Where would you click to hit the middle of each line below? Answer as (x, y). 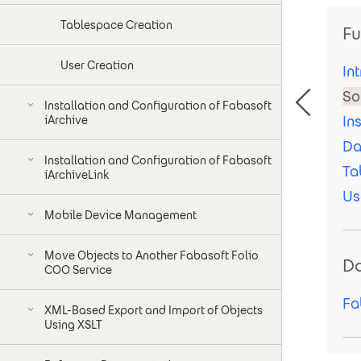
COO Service (78, 270)
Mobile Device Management (120, 215)
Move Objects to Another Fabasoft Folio (151, 255)
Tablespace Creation (116, 25)
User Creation (97, 65)
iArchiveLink (77, 175)
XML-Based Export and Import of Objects (154, 310)
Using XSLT (73, 325)
